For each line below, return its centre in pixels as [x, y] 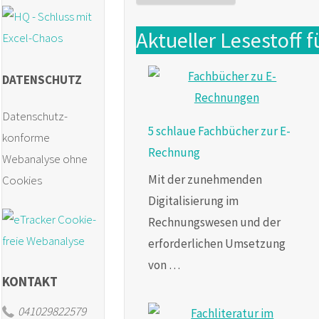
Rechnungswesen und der [214, 222]
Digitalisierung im [193, 201]
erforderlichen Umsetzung [216, 244]
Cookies [22, 180]
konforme [26, 137]
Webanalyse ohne [45, 158]
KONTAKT [30, 281]
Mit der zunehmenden [205, 179]
